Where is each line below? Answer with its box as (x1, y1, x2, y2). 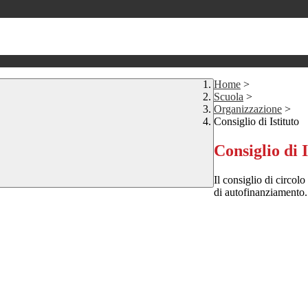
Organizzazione (214, 103, 282, 115)
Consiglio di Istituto (214, 115, 299, 128)
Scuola (214, 91, 243, 103)
